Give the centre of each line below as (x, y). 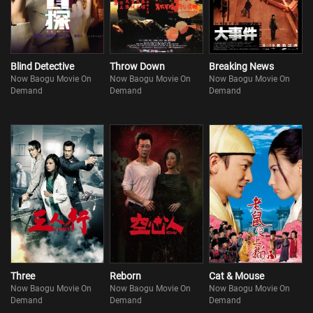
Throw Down (138, 66)
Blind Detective (42, 66)
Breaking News (242, 66)
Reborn (126, 276)
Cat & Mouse (237, 276)
